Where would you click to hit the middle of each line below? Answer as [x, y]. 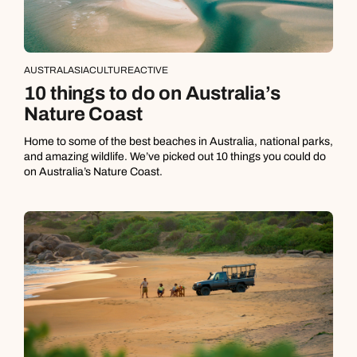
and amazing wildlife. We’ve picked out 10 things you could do [175, 157]
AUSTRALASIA [57, 71]
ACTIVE [151, 71]
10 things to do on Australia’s [152, 94]
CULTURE [112, 71]
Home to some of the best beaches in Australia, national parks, [178, 142]
